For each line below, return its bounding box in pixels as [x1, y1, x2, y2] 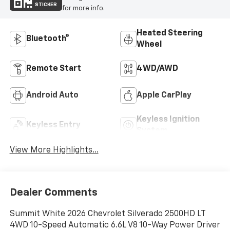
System [137, 127, 167, 136]
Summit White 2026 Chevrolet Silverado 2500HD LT [9, 209, 205, 218]
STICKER [35, 2, 57, 7]
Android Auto [26, 91, 79, 100]
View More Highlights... [9, 146, 99, 155]
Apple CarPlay [137, 91, 191, 100]
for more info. [62, 5, 105, 12]
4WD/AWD [137, 65, 178, 73]
